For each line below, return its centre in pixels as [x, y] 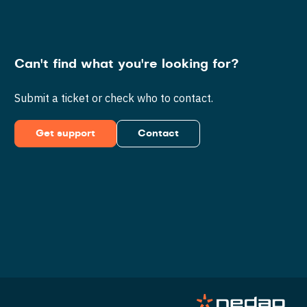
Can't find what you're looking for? [127, 64]
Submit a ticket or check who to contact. [114, 98]
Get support [66, 134]
